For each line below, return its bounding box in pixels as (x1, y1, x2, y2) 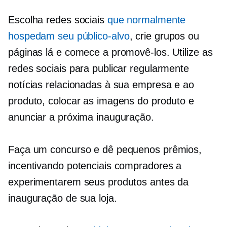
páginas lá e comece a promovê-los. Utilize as (8, 47, 213, 58)
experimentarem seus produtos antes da (8, 176, 189, 187)
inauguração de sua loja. (8, 193, 117, 204)
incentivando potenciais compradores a (8, 160, 182, 171)
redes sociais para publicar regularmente (8, 63, 189, 74)
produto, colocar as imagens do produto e (8, 95, 194, 106)
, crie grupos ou (129, 30, 199, 42)
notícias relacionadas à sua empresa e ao (8, 79, 194, 90)
